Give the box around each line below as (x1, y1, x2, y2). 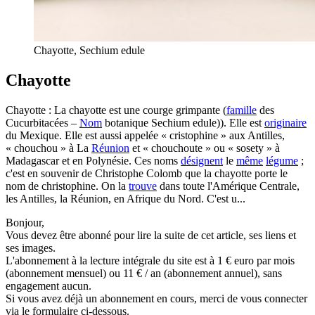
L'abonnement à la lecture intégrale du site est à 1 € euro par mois (6, 255, 295, 266)
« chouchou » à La (6, 142, 91, 154)
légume (266, 155, 298, 167)
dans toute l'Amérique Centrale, (157, 180, 300, 192)
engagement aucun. (6, 280, 91, 292)
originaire (264, 117, 307, 129)
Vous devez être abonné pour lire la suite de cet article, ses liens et (6, 229, 296, 241)
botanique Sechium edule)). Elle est (102, 117, 264, 129)
